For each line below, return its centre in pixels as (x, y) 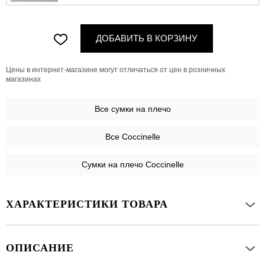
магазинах (23, 80)
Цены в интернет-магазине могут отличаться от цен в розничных (116, 70)
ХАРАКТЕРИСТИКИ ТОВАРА (87, 204)
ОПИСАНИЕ (40, 248)
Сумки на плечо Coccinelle (132, 165)
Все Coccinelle (132, 137)
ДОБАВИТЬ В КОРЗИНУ (147, 38)
